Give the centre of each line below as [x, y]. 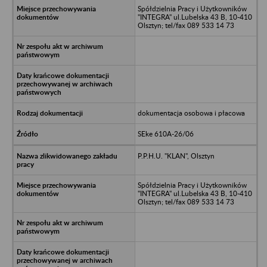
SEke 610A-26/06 [165, 133]
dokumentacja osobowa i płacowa [191, 113]
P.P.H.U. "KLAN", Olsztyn [176, 156]
